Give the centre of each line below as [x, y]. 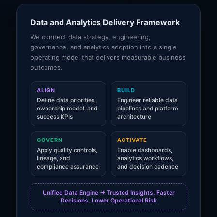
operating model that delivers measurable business [108, 57]
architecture [134, 116]
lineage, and [54, 158]
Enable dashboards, [145, 150]
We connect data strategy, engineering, [91, 37]
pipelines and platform [148, 108]
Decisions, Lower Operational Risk [108, 200]
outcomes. [46, 67]
